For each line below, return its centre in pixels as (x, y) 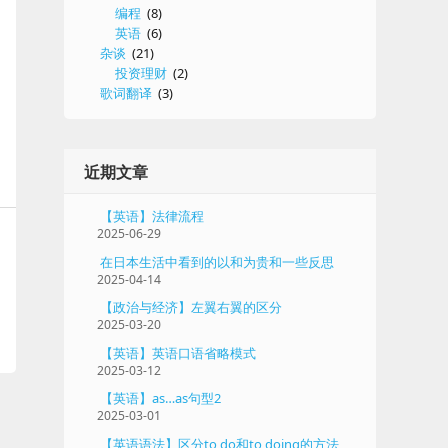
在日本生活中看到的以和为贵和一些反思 (217, 261)
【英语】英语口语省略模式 (178, 352)
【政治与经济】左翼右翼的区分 (191, 307)
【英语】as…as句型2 (160, 398)
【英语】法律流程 (152, 216)
